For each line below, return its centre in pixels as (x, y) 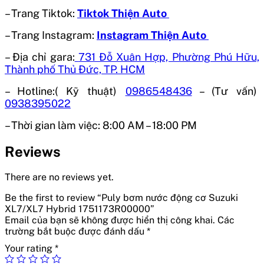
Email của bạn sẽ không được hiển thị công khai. (110, 220)
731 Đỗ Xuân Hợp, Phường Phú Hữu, (169, 57)
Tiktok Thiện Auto (122, 13)
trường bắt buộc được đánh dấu (76, 231)
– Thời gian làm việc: (54, 125)
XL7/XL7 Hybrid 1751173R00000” (80, 209)
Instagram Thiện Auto (151, 35)
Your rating (30, 248)
